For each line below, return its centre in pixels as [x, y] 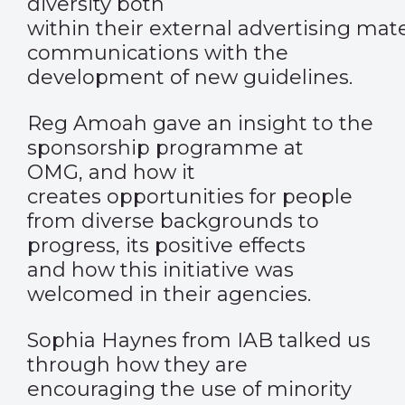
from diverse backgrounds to [173, 221]
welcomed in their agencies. [169, 294]
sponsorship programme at [165, 148]
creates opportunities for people [190, 197]
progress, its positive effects [166, 245]
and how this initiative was [160, 270]
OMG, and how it [111, 172]
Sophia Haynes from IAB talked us [199, 340]
